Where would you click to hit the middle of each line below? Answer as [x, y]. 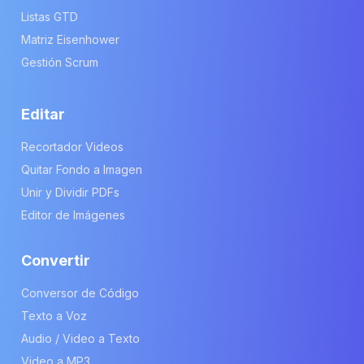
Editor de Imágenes [73, 214]
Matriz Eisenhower [70, 39]
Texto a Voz [54, 315]
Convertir [56, 260]
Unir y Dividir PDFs [70, 192]
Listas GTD [50, 16]
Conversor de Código [80, 292]
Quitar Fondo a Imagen [82, 169]
